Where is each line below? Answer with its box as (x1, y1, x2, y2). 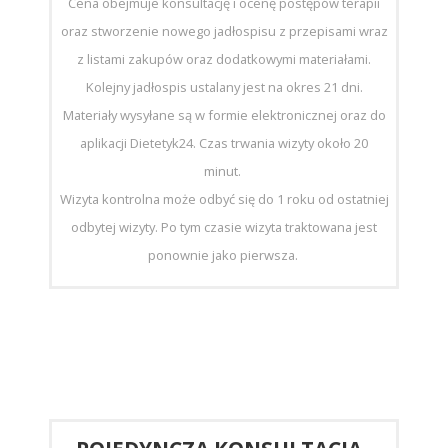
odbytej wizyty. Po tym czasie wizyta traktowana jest (71, 217, 377, 236)
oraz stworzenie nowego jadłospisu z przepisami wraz (60, 21, 388, 40)
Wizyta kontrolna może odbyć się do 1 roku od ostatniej (59, 189, 389, 208)
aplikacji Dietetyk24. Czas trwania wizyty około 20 (80, 133, 368, 152)
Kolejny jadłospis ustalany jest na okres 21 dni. (85, 77, 363, 96)
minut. (204, 161, 244, 180)
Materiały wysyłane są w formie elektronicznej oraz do (62, 105, 386, 124)
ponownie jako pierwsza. (147, 245, 301, 264)
